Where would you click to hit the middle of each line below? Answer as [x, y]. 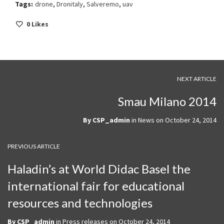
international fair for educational [96, 185]
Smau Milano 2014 [167, 101]
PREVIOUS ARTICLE [34, 146]
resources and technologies [80, 202]
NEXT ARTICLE [197, 78]
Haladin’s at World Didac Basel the [99, 168]
